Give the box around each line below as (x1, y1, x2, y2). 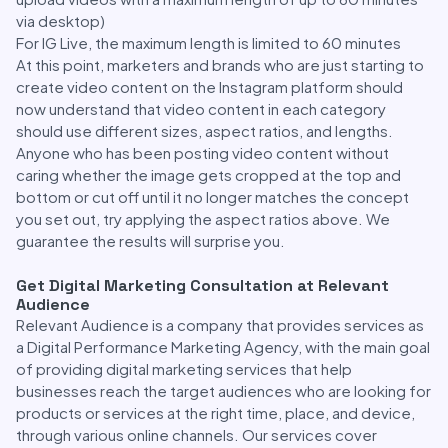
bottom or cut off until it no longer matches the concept (16, 187, 409, 206)
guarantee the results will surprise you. (16, 231, 285, 250)
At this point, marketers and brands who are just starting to (16, 55, 424, 74)
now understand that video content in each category (16, 99, 386, 118)
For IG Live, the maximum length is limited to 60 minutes (16, 33, 401, 52)
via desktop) (16, 11, 105, 30)
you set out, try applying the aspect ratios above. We (16, 209, 390, 228)
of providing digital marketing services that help (16, 359, 352, 378)
